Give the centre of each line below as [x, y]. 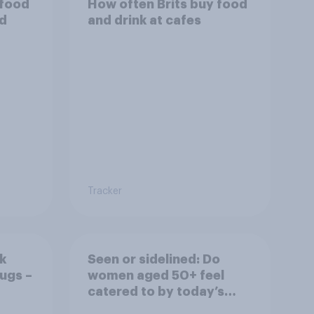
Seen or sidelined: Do [153, 259]
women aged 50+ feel [156, 275]
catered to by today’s [156, 291]
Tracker [104, 192]
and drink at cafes [144, 20]
